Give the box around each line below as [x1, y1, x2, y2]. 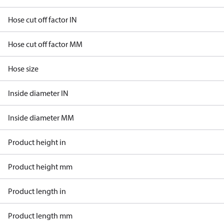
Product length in [8, 186, 66, 196]
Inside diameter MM [8, 112, 74, 122]
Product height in [8, 137, 66, 147]
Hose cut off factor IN [8, 14, 77, 24]
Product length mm [8, 210, 72, 220]
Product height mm [8, 161, 72, 171]
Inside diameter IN [8, 88, 68, 98]
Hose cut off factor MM [8, 39, 82, 49]
